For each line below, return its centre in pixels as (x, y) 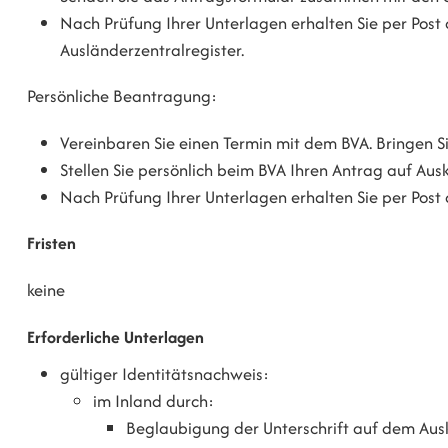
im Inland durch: (154, 401)
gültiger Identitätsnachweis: (165, 374)
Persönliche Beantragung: (122, 96)
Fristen (51, 243)
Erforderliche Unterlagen (115, 337)
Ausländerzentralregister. (152, 50)
